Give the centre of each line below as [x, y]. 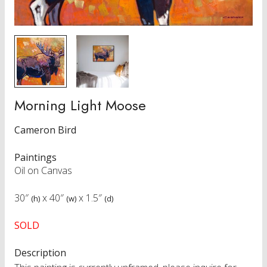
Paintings [35, 157]
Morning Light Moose [80, 105]
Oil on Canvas [43, 170]
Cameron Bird [45, 130]
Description [40, 252]
